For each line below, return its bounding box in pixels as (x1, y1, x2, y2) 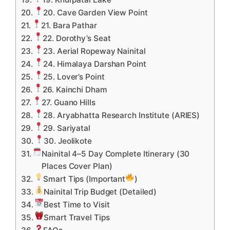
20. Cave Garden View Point (43, 8, 148, 18)
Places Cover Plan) (42, 161, 112, 171)
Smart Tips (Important (43, 174, 126, 184)
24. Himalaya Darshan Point (43, 59, 146, 69)
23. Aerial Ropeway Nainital (43, 46, 146, 56)
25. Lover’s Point (43, 72, 105, 82)
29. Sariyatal (43, 123, 90, 133)
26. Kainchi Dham (43, 85, 107, 95)
